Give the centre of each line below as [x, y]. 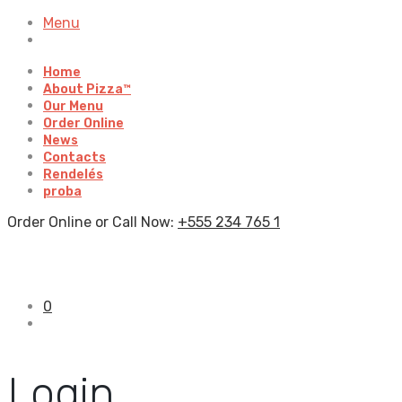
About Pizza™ [87, 89]
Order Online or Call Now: [92, 222]
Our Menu [73, 106]
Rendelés [73, 175]
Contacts [74, 157]
